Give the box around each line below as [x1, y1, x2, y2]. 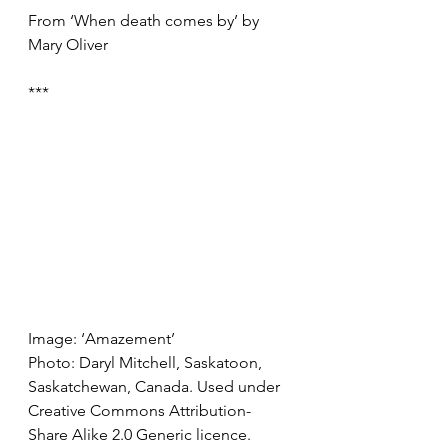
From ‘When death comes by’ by [28, 11, 263, 30]
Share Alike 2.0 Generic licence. [28, 425, 251, 444]
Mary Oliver [28, 35, 108, 54]
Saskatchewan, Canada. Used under [28, 377, 284, 396]
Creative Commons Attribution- [28, 401, 251, 420]
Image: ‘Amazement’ [28, 329, 179, 348]
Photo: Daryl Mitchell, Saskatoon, [28, 353, 266, 372]
